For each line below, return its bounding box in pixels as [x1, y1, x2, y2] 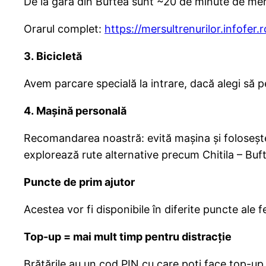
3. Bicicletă [24, 50, 82, 63]
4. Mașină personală [24, 104, 126, 118]
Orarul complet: [24, 23, 104, 36]
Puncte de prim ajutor [24, 176, 135, 189]
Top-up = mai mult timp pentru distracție [24, 230, 232, 243]
